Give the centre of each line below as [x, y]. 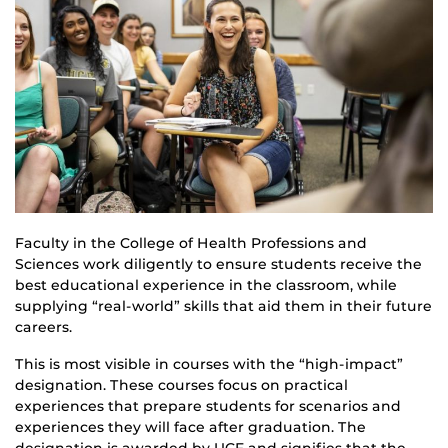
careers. [43, 327]
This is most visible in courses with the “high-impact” [209, 364]
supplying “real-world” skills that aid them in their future [223, 306]
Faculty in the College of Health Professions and [191, 243]
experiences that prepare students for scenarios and [208, 406]
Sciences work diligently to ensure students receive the [218, 264]
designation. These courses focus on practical [181, 385]
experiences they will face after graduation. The [190, 427]
